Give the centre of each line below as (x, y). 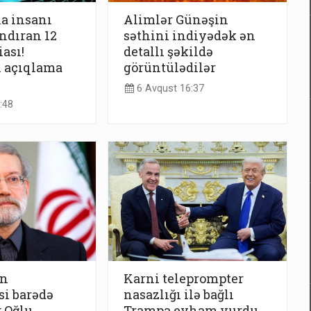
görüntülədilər (170, 67)
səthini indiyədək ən (190, 35)
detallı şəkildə (168, 51)
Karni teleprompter (184, 279)
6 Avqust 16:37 (169, 89)
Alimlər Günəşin (176, 19)
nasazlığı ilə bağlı (179, 295)
